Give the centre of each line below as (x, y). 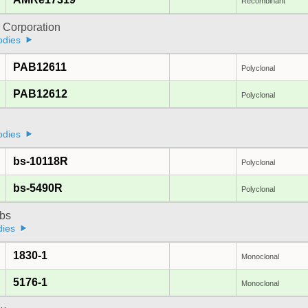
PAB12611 (40, 67)
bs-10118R (40, 162)
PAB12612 (40, 94)
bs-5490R (37, 188)
